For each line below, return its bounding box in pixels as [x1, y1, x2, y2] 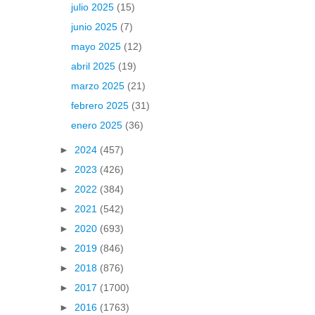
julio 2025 [70, 1, 117, 13]
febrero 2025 [70, 100, 131, 112]
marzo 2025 [70, 80, 127, 92]
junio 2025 [70, 21, 120, 33]
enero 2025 [70, 120, 125, 131]
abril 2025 [70, 60, 118, 72]
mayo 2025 [70, 41, 124, 53]
